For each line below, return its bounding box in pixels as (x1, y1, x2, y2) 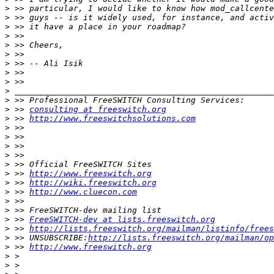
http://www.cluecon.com (29, 187, 137, 196)
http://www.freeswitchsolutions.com (29, 113, 196, 123)
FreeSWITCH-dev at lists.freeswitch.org (29, 214, 215, 224)
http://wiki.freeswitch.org (29, 177, 157, 187)
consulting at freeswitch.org (29, 104, 166, 114)
